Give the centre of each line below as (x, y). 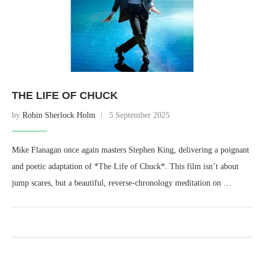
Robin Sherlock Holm (59, 115)
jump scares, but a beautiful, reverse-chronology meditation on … (122, 183)
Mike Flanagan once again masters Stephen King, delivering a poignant (131, 150)
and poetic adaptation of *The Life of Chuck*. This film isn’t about (125, 166)
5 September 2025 (139, 115)
